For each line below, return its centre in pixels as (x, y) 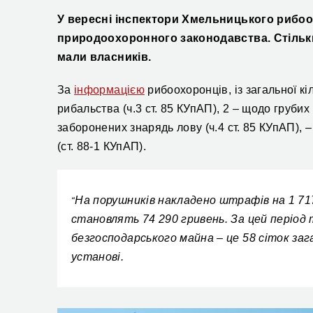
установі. (98, 257)
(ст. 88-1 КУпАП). (102, 146)
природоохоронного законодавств (159, 38)
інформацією (109, 90)
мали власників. (104, 57)
